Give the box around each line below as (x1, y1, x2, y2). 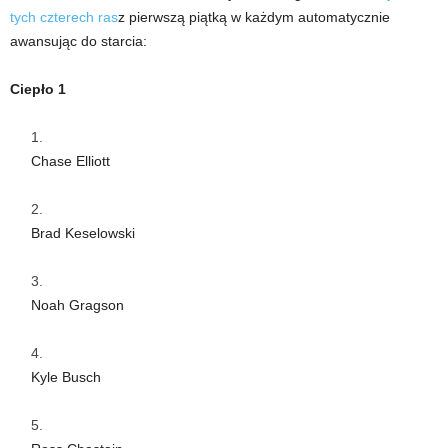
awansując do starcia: (10, 32, 147, 49)
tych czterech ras (10, 8, 118, 25)
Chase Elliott (31, 152, 110, 169)
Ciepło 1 (10, 80, 66, 97)
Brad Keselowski (31, 224, 135, 241)
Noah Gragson (31, 296, 124, 313)
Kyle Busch (31, 368, 101, 385)
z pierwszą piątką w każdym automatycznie (118, 8, 390, 25)
